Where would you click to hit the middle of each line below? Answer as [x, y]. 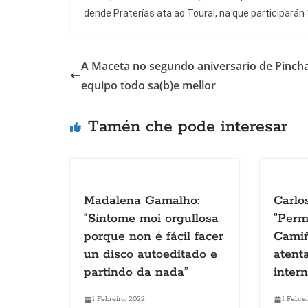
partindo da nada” [136, 273]
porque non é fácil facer [154, 237]
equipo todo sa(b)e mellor [148, 86]
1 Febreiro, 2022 [119, 299]
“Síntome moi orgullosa [151, 219]
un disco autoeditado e [151, 255]
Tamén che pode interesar [188, 127]
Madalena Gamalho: [142, 201]
